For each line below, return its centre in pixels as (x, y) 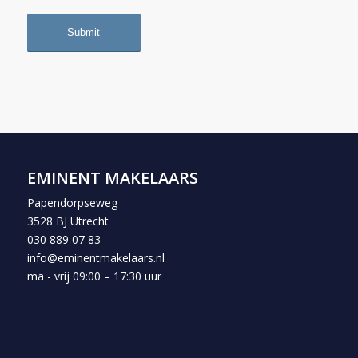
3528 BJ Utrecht (68, 221)
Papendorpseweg (72, 203)
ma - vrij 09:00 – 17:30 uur (94, 276)
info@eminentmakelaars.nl (95, 258)
